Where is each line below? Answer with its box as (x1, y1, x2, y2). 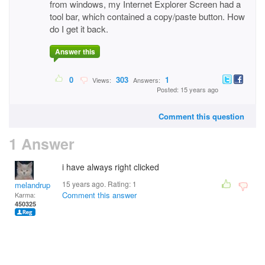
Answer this (54, 46, 95, 57)
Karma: (15, 190, 35, 199)
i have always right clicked (62, 161, 159, 173)
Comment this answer (62, 189, 137, 201)
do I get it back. (50, 22, 108, 35)
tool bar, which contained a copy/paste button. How (50, 10, 245, 22)
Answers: (131, 75, 162, 85)
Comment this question (159, 111, 244, 122)
